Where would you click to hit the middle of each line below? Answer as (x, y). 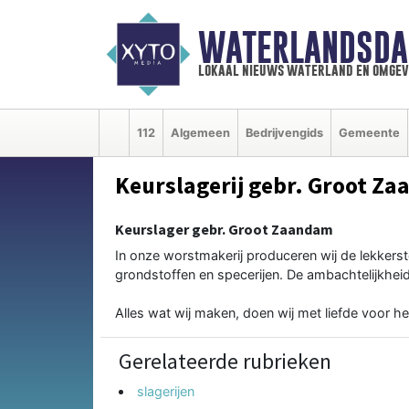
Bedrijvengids (284, 132)
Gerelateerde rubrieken (225, 361)
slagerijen (166, 391)
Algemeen (200, 132)
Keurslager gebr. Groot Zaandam (224, 229)
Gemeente (369, 132)
